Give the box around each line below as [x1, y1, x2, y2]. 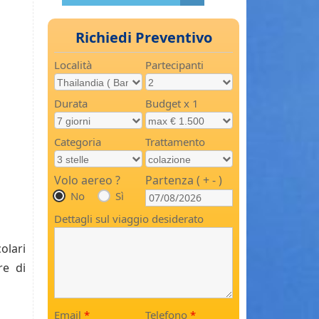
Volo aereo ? [54, 172, 120, 189]
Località [54, 58, 92, 73]
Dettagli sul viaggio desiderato [54, 211, 204, 226]
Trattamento [145, 135, 205, 150]
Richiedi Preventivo [75, 28, 212, 48]
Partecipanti [145, 58, 204, 73]
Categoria [54, 135, 101, 150]
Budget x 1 [145, 96, 199, 111]
